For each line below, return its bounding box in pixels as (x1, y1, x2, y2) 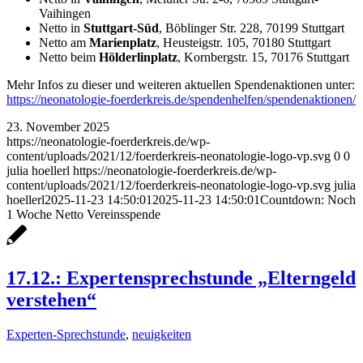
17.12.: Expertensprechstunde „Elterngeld (6, 267, 356, 289)
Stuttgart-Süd (83, 21, 159, 36)
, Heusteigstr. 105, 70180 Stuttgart (156, 36, 331, 50)
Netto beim (39, 50, 99, 65)
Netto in (39, 21, 83, 36)
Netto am (39, 36, 89, 50)
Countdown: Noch (260, 193, 356, 207)
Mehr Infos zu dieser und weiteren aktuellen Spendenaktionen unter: (6, 78, 355, 92)
